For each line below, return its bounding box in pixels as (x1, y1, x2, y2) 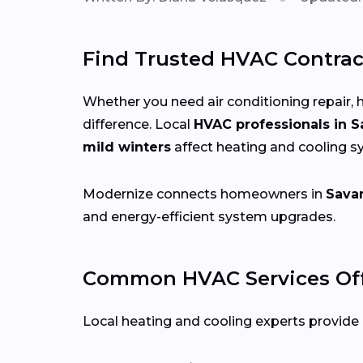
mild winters (83, 139, 171, 155)
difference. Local (83, 116, 194, 132)
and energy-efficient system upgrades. (83, 208, 335, 224)
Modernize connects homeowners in (83, 186, 326, 202)
